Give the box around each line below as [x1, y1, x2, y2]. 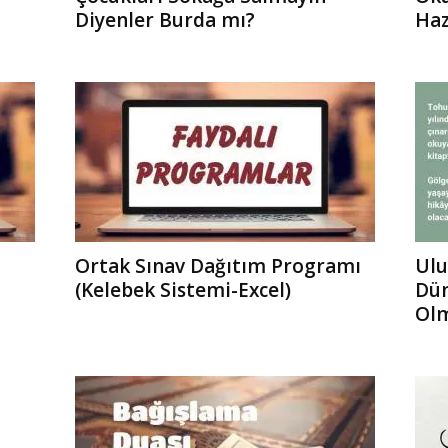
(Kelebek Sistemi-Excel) [74, 276, 291, 303]
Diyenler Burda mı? [74, 6, 255, 33]
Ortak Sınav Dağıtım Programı [74, 252, 361, 279]
